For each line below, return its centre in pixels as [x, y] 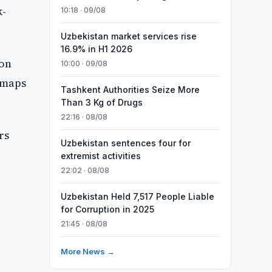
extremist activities [100, 156]
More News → [87, 251]
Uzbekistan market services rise [128, 36]
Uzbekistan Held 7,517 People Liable [137, 196]
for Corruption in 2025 [107, 209]
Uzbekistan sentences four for [125, 143]
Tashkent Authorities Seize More [130, 90]
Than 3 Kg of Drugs [101, 102]
